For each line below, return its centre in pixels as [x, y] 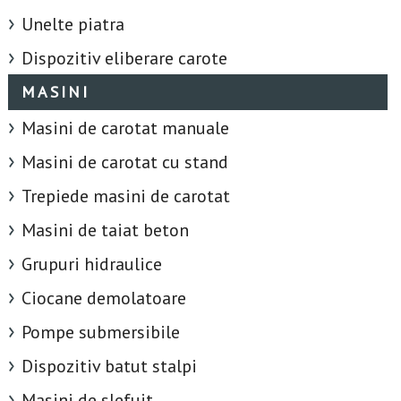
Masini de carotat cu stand [124, 162]
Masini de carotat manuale [125, 128]
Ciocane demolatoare [103, 299]
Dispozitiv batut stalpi [109, 367]
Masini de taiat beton [105, 230]
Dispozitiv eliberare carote [124, 59]
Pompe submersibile [100, 333]
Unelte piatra [73, 25]
